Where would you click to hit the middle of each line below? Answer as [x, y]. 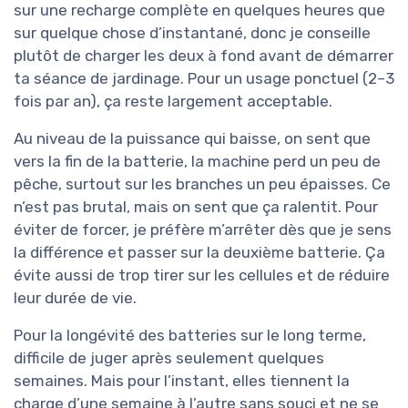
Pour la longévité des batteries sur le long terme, [190, 336]
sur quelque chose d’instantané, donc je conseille [192, 33]
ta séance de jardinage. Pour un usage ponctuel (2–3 [204, 79]
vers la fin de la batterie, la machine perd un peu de [197, 162]
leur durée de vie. [75, 298]
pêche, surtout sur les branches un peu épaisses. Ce [202, 184]
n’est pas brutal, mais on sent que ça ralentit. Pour [196, 207]
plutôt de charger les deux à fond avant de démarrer [204, 56]
